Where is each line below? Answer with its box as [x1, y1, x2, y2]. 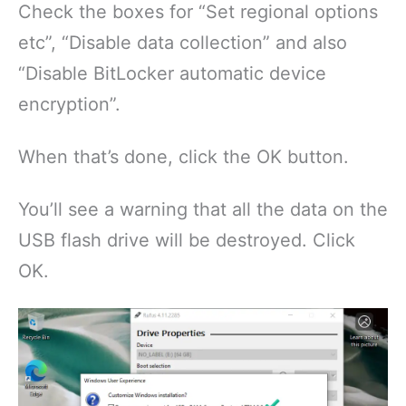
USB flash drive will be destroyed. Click [18, 229, 355, 252]
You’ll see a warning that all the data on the [18, 198, 388, 221]
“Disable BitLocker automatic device [18, 63, 326, 85]
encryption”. [18, 93, 121, 116]
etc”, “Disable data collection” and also [18, 32, 347, 54]
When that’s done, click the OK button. [18, 146, 349, 169]
